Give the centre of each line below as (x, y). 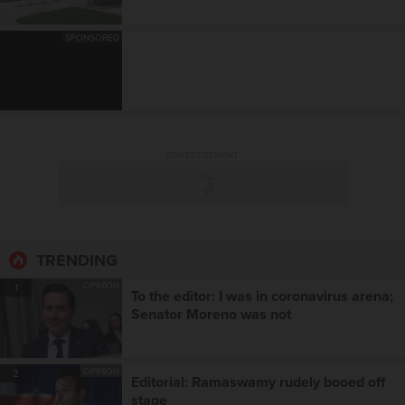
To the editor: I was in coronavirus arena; (262, 297)
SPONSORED (92, 38)
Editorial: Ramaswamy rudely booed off (258, 382)
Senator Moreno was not (211, 315)
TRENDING (77, 261)
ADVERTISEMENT (202, 155)
